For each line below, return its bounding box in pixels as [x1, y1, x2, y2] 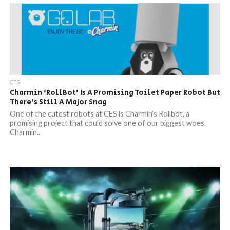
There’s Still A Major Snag [9, 97, 107, 107]
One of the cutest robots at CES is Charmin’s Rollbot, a [9, 109, 189, 118]
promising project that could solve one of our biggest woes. [9, 119, 206, 127]
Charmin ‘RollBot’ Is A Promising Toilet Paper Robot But [9, 87, 220, 98]
